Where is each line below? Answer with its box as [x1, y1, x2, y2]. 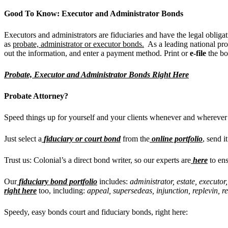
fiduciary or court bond [44, 134, 121, 143]
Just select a [4, 134, 42, 143]
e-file [188, 48, 208, 58]
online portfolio [152, 134, 203, 143]
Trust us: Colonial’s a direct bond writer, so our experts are [4, 155, 191, 164]
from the [121, 134, 150, 143]
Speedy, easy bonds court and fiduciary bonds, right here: [4, 207, 190, 216]
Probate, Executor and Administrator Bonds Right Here [4, 70, 189, 79]
